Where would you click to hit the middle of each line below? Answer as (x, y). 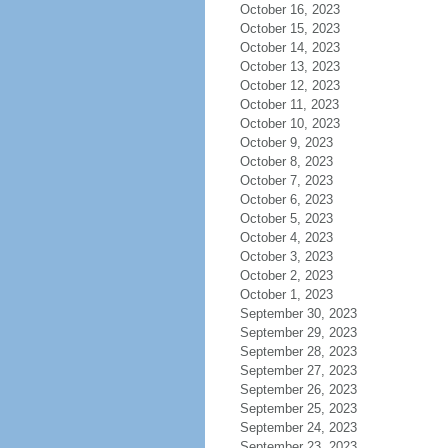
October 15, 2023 (289, 28)
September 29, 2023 (298, 332)
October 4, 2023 (286, 237)
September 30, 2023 (298, 313)
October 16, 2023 (289, 9)
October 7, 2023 (286, 180)
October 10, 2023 (289, 123)
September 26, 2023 (298, 389)
